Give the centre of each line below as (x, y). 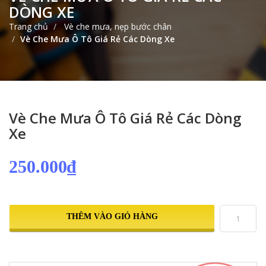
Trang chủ (28, 26)
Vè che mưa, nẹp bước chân (117, 26)
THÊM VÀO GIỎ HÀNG (112, 216)
